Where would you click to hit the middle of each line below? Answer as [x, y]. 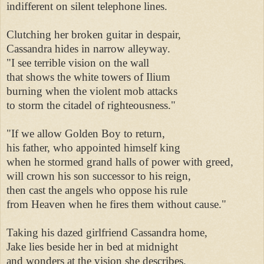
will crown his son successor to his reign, [100, 176]
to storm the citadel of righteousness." [93, 105]
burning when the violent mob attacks [93, 91]
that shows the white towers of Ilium [90, 77]
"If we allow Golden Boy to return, [87, 133]
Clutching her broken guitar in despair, [95, 34]
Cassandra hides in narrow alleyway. [90, 48]
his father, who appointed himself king [95, 147]
